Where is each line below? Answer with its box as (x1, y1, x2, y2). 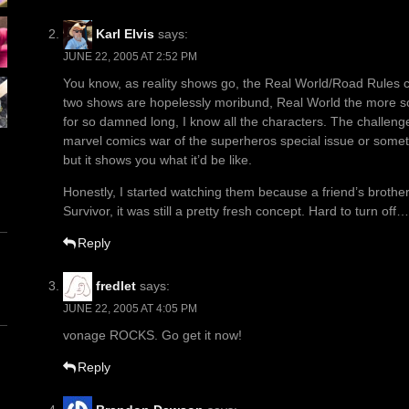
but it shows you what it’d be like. (63, 152, 252, 168)
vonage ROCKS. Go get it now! (63, 328, 242, 343)
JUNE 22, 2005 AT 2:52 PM (63, 50, 197, 64)
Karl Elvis (96, 26, 154, 41)
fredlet (96, 278, 136, 293)
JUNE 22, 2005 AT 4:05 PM (63, 302, 197, 316)
